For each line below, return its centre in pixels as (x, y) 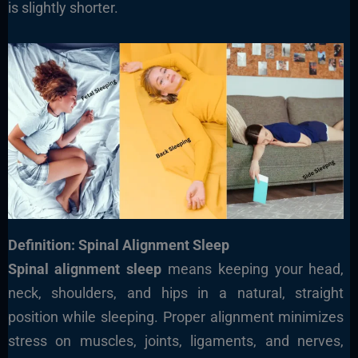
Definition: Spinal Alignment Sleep (118, 245)
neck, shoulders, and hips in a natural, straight (176, 292)
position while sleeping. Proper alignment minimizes (176, 316)
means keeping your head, (253, 268)
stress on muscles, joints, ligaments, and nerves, (176, 340)
